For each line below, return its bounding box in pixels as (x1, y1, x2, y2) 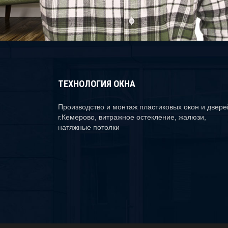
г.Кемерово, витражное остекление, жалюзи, (58, 112, 206, 121)
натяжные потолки (58, 123, 120, 131)
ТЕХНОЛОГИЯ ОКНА (58, 78, 135, 89)
